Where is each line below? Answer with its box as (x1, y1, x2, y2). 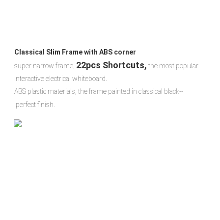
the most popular (147, 62, 198, 70)
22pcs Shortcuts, (76, 60, 147, 71)
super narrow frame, (14, 62, 76, 70)
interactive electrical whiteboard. (14, 75, 107, 83)
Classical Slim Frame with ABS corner (14, 48, 136, 56)
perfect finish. (14, 101, 55, 109)
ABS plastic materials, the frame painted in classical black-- (14, 87, 183, 96)
